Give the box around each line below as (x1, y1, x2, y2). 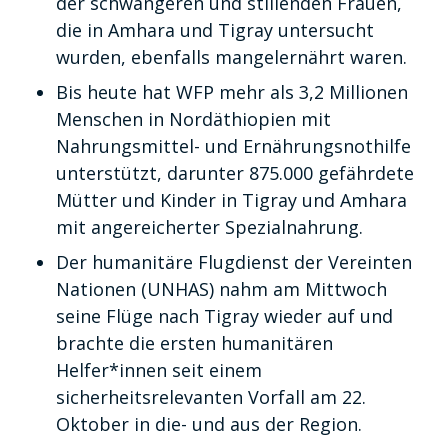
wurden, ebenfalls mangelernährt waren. (56, 45, 407, 69)
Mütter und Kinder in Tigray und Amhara (56, 188, 407, 212)
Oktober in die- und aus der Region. (56, 412, 362, 436)
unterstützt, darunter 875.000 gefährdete (56, 161, 414, 185)
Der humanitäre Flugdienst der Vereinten (56, 250, 412, 274)
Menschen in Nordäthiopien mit (56, 107, 331, 131)
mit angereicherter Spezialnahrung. (56, 215, 363, 239)
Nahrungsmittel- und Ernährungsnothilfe (56, 134, 411, 158)
